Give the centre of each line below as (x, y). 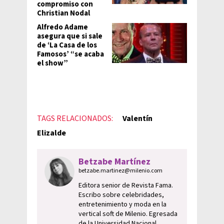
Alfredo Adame (62, 27)
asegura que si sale (70, 36)
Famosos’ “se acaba (70, 54)
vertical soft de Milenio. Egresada (128, 214)
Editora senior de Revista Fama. (126, 186)
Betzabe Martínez (114, 162)
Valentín (137, 119)
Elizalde (51, 133)
